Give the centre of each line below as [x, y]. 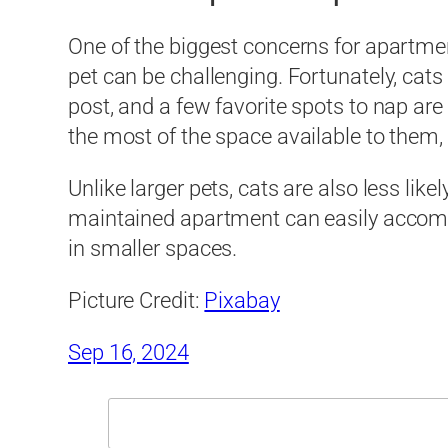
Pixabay [242, 300]
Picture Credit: [136, 300]
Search [141, 411]
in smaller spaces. [153, 249]
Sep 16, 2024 [128, 352]
